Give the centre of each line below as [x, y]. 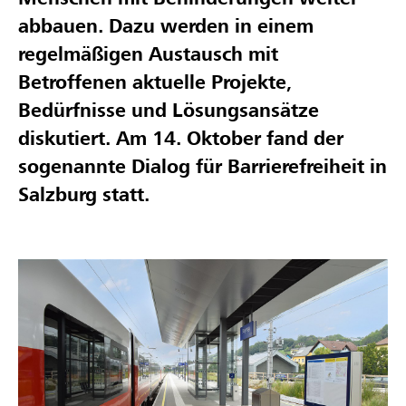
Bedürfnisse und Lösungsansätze [169, 111]
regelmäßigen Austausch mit [148, 55]
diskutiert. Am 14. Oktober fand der [181, 140]
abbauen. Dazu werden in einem [166, 27]
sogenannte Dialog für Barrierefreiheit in [203, 168]
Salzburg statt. [84, 196]
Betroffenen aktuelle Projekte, [155, 83]
